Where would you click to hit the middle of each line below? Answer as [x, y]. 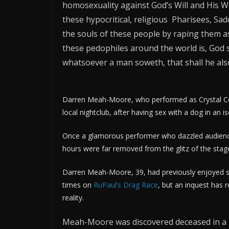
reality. [73, 198]
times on [78, 185]
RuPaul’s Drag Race [126, 185]
